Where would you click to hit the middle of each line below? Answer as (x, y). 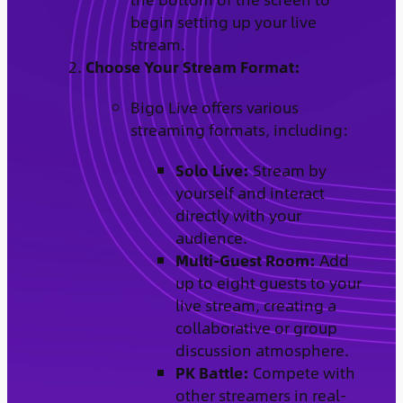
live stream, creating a (255, 304)
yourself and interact (250, 192)
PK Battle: (212, 372)
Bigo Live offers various (214, 107)
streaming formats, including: (239, 129)
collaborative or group (256, 327)
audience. (211, 237)
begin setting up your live (223, 21)
